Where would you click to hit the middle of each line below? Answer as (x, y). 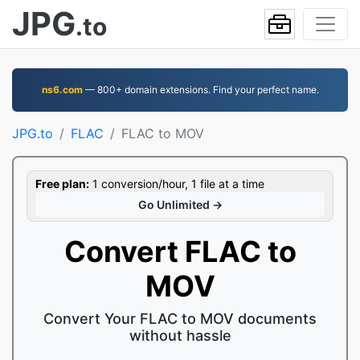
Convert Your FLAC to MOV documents (180, 319)
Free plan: (62, 184)
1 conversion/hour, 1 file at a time (177, 184)
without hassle (180, 335)
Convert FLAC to (180, 252)
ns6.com (62, 90)
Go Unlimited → (180, 205)
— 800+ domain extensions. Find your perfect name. (200, 90)
